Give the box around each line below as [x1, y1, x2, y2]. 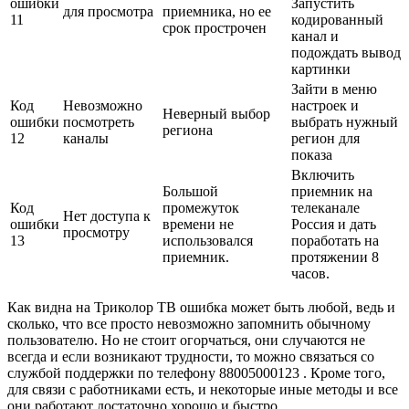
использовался [163, 232, 253, 248]
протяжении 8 [291, 248, 379, 265]
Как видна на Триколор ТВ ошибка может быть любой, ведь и [7, 299, 395, 315]
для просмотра [63, 3, 153, 19]
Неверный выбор [163, 105, 270, 121]
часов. [291, 265, 330, 281]
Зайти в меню [291, 80, 377, 97]
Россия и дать [291, 215, 376, 232]
